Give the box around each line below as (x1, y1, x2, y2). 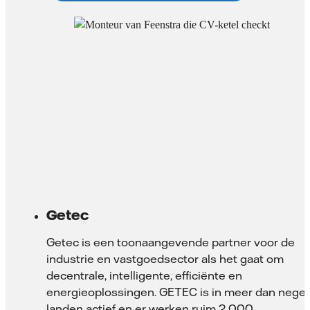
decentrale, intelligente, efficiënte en (46, 268, 242, 282)
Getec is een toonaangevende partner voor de (46, 235, 295, 249)
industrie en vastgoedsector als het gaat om (46, 251, 284, 266)
